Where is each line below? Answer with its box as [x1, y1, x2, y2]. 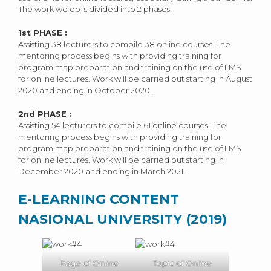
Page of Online [59, 258, 119, 269]
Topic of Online [152, 258, 212, 269]
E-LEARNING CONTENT [18, 191, 179, 208]
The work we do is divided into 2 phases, [18, 4, 172, 15]
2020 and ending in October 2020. [18, 85, 152, 96]
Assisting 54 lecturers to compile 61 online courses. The [18, 120, 226, 131]
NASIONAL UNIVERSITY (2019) [18, 211, 227, 228]
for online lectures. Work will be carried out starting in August [18, 74, 252, 84]
